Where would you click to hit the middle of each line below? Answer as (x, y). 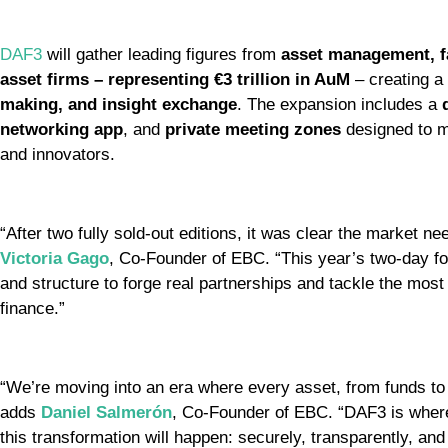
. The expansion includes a (339, 105)
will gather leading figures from (161, 55)
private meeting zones (253, 130)
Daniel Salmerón (106, 412)
